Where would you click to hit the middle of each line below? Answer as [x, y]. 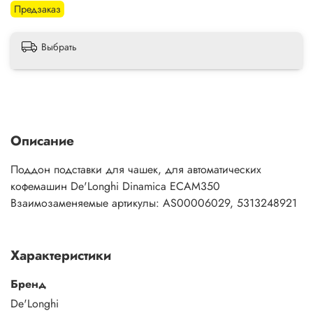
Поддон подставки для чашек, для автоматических [136, 169]
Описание [42, 140]
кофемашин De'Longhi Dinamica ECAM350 [115, 186]
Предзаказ [38, 9]
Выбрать [59, 47]
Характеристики [61, 255]
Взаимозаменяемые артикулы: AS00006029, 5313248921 [154, 203]
